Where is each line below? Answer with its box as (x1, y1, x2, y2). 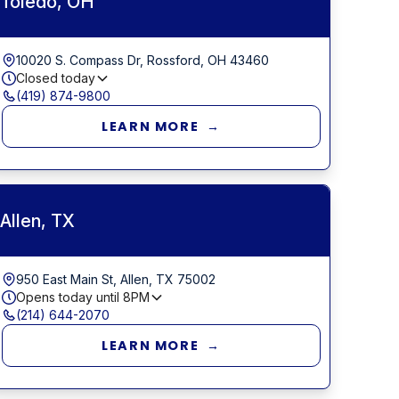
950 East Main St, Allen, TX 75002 (16, 271, 216, 287)
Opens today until (16, 289, 124, 305)
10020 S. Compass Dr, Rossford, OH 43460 (16, 52, 270, 68)
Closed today (16, 69, 96, 85)
